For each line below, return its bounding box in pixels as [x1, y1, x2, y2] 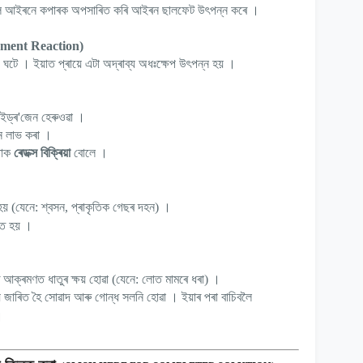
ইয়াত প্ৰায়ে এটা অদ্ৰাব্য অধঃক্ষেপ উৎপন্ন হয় [33, 57, 224, 71]
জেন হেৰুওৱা [20, 110, 73, 125]
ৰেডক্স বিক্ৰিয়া [14, 146, 70, 160]
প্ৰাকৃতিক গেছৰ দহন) [71, 200, 159, 215]
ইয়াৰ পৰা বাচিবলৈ [181, 290, 252, 305]
